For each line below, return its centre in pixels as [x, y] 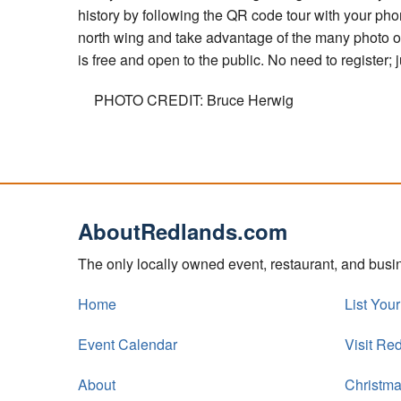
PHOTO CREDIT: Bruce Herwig [193, 100]
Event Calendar [128, 344]
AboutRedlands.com [183, 230]
